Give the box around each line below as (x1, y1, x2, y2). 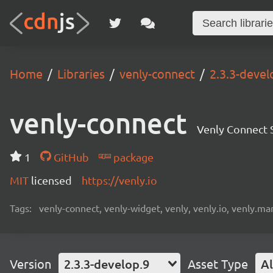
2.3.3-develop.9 (64, 256, 149, 272)
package (110, 151, 154, 163)
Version (10, 256, 51, 271)
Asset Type (188, 256, 248, 271)
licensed (31, 174, 72, 186)
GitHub (51, 151, 89, 163)
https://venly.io (82, 174, 157, 186)
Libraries (57, 66, 105, 81)
